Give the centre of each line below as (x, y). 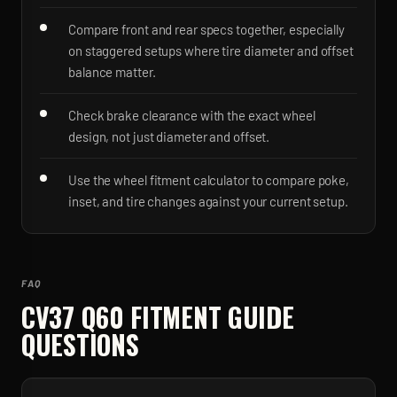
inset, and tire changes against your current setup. (208, 201)
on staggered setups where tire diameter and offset (211, 51)
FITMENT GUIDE (209, 317)
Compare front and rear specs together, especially (207, 29)
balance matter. (112, 72)
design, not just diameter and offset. (169, 136)
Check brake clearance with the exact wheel (192, 115)
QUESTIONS (80, 344)
